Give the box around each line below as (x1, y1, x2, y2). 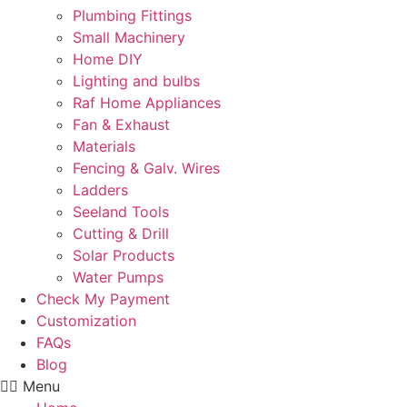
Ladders (73, 181, 128, 199)
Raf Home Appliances (73, 94, 221, 112)
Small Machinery (73, 28, 185, 46)
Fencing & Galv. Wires (73, 159, 220, 177)
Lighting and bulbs (73, 72, 200, 90)
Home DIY (73, 50, 143, 68)
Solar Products (73, 246, 174, 264)
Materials (73, 137, 135, 155)
